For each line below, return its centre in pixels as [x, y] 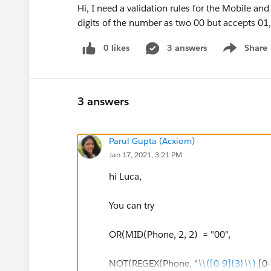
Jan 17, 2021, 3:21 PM [145, 154]
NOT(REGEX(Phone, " [153, 263]
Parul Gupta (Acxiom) [152, 141]
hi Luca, [126, 176]
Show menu [243, 54]
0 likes [116, 48]
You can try [132, 205]
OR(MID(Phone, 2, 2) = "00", [170, 234]
